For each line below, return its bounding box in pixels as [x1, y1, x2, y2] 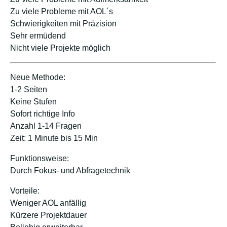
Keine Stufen [10, 97, 57, 106]
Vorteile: [10, 186, 40, 195]
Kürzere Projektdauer [10, 210, 87, 219]
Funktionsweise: [10, 154, 69, 163]
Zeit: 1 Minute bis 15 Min [10, 133, 98, 142]
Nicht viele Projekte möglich [10, 43, 110, 52]
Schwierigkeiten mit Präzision [10, 19, 117, 28]
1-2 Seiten [10, 85, 47, 94]
